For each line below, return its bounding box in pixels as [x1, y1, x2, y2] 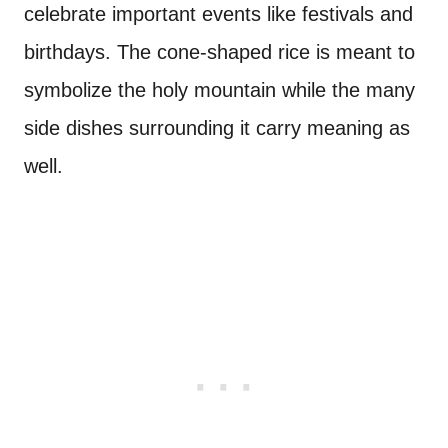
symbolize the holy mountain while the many [24, 78, 415, 101]
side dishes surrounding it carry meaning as [24, 116, 410, 139]
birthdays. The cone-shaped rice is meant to [24, 40, 415, 63]
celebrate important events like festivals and [24, 2, 413, 25]
